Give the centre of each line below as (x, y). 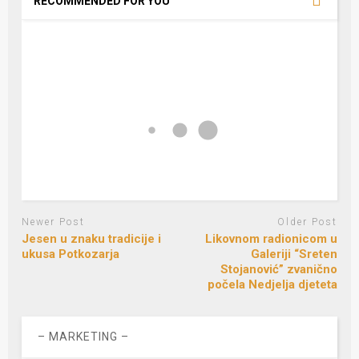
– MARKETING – (84, 336)
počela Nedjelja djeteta (272, 284)
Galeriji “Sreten (294, 254)
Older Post (307, 222)
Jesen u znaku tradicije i (92, 238)
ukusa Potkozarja (71, 254)
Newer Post (54, 222)
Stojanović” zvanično (278, 269)
